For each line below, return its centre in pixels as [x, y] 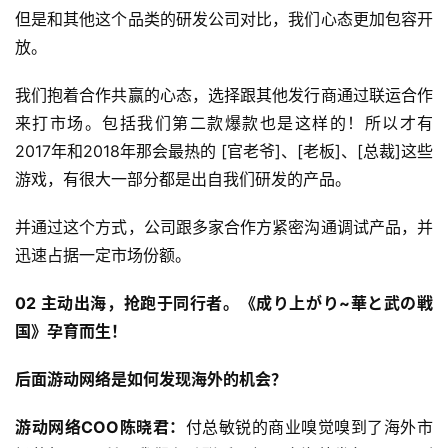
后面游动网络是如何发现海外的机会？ [151, 379]
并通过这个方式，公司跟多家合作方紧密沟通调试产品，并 [224, 227]
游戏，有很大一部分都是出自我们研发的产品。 [183, 179]
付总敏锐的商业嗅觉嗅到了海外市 [309, 427]
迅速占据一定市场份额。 [103, 255]
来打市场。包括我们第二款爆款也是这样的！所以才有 [224, 123]
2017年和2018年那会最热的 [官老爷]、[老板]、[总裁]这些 [224, 151]
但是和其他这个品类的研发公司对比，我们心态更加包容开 [224, 19]
